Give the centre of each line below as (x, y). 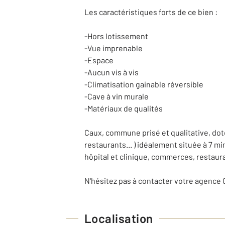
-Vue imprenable (114, 48)
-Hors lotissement (116, 36)
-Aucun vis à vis (111, 72)
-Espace (99, 60)
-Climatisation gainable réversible (144, 84)
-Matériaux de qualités (124, 108)
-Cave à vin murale (117, 96)
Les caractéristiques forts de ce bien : (151, 12)
